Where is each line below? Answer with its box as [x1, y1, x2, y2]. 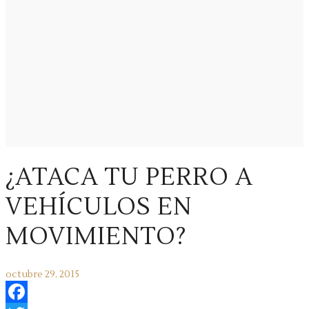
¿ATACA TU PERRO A [6, 162, 252, 192]
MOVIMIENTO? [6, 221, 187, 252]
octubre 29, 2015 [6, 268, 79, 281]
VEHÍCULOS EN [6, 192, 192, 222]
